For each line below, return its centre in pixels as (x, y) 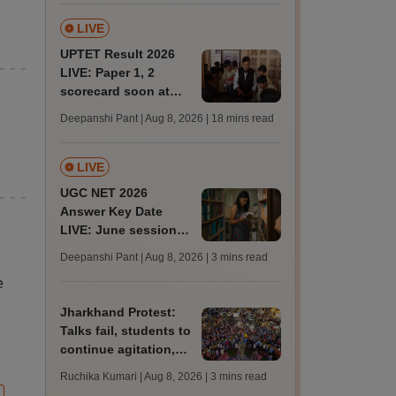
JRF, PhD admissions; (126, 267)
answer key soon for (122, 248)
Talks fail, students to (126, 331)
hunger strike (101, 368)
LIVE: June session (119, 230)
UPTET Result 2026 (118, 54)
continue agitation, (118, 349)
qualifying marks (111, 128)
